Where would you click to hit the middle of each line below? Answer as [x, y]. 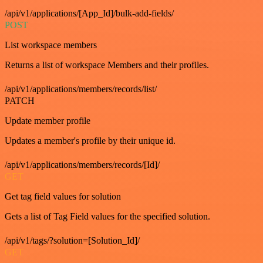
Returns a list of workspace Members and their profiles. [107, 65]
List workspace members [51, 45]
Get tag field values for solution [63, 196]
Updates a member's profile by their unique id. [90, 140]
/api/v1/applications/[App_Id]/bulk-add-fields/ [89, 13]
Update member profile [48, 120]
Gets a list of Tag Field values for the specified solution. [107, 216]
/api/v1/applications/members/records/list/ [81, 89]
